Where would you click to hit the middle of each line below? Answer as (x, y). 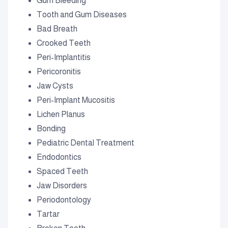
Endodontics (59, 157)
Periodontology (64, 200)
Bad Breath (57, 29)
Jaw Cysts (55, 86)
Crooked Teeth (64, 43)
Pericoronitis (59, 72)
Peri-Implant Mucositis (76, 100)
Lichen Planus (61, 114)
